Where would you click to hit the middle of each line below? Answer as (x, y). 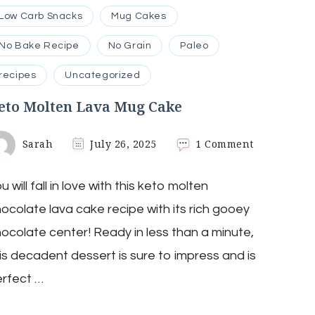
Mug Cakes (139, 16)
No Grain (130, 45)
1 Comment (225, 143)
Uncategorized (103, 75)
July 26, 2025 (123, 143)
